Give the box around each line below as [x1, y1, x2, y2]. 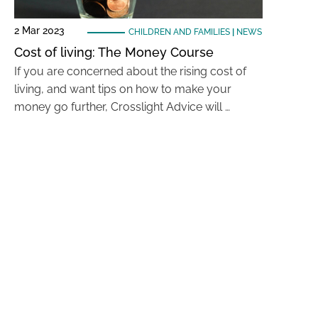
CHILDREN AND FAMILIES [128, 27, 230, 37]
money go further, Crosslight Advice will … [14, 100, 230, 114]
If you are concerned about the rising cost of [14, 65, 246, 78]
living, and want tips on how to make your [14, 82, 231, 96]
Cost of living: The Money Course [14, 45, 214, 60]
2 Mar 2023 [14, 25, 65, 36]
